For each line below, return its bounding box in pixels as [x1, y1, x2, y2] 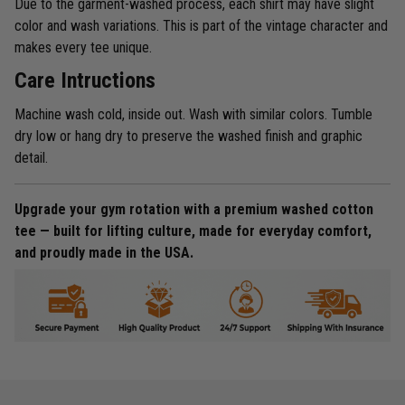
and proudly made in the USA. [14, 243, 193, 261]
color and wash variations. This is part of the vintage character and [14, 16, 388, 34]
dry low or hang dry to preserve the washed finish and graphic [14, 127, 363, 145]
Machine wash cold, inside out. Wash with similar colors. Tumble [14, 105, 372, 123]
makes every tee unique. [14, 38, 152, 56]
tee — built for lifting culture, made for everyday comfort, [14, 221, 372, 240]
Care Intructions [14, 68, 155, 94]
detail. [14, 148, 48, 166]
